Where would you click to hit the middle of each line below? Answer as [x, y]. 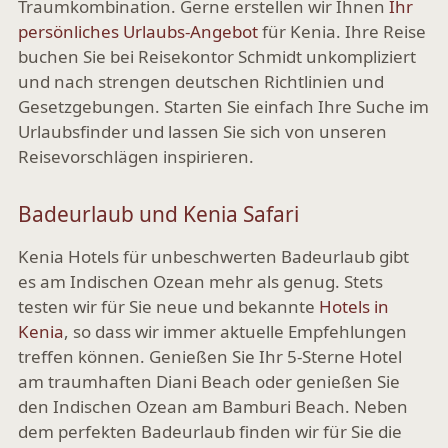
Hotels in [354, 306]
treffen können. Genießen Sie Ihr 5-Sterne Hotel [210, 356]
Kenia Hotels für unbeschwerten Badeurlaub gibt [213, 256]
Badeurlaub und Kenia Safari [158, 213]
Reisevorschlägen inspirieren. [136, 156]
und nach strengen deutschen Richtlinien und [201, 81]
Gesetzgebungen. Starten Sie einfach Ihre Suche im [223, 106]
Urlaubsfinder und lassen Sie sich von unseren [202, 131]
